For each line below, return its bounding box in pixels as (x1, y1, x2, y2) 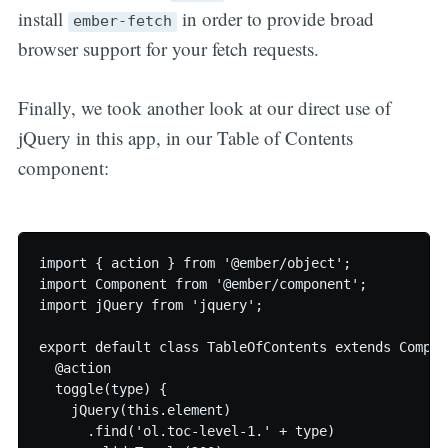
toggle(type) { (38, 381, 167, 398)
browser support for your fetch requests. (17, 36, 319, 62)
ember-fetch (72, 12, 172, 31)
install (17, 6, 68, 32)
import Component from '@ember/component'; (38, 276, 367, 293)
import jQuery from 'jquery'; (38, 297, 263, 314)
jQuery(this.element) (38, 402, 231, 419)
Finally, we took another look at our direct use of (17, 94, 391, 120)
